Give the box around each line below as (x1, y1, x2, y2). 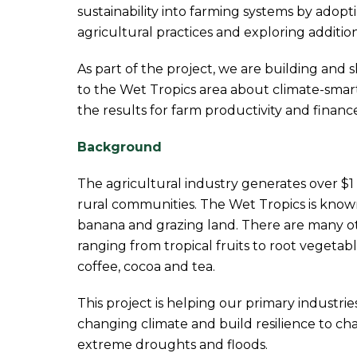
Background (77, 139, 162, 155)
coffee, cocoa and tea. (77, 259, 215, 274)
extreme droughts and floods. (77, 337, 268, 352)
